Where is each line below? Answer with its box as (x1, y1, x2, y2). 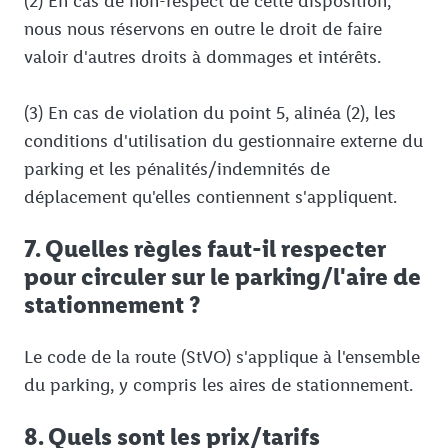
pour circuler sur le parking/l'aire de (24, 262, 421, 292)
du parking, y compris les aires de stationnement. (24, 374, 413, 397)
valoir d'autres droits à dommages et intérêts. (24, 46, 381, 69)
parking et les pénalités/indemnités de (24, 158, 330, 181)
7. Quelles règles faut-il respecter (24, 234, 386, 264)
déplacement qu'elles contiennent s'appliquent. (24, 186, 397, 209)
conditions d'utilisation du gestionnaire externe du (24, 130, 423, 153)
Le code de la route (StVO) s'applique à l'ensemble (24, 346, 420, 369)
